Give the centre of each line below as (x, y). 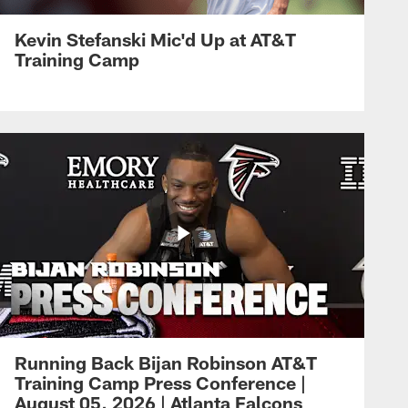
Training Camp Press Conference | (160, 382)
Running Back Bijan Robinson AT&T (166, 362)
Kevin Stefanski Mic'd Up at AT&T (155, 39)
